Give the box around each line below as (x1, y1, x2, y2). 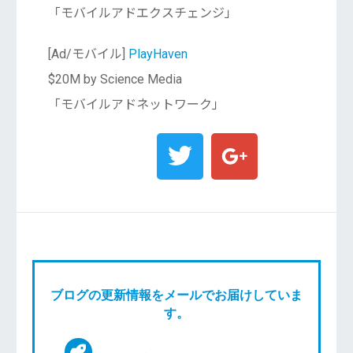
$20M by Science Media (47, 72, 182, 87)
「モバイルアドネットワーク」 (47, 97, 225, 113)
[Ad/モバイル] (47, 46, 128, 62)
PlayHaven (128, 46, 188, 62)
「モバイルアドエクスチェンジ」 (47, 6, 237, 21)
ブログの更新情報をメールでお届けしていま (50, 286, 303, 303)
